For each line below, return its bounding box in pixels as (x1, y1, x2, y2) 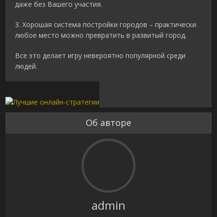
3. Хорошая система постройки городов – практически (15, 20, 197, 30)
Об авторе (86, 116, 131, 128)
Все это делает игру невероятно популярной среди (15, 51, 186, 61)
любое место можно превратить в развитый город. (15, 31, 187, 40)
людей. (15, 62, 38, 71)
